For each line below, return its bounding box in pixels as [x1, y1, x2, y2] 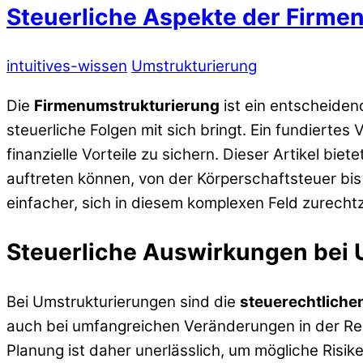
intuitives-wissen [6, 57, 127, 76]
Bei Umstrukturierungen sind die [6, 292, 240, 311]
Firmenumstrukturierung [34, 96, 220, 115]
